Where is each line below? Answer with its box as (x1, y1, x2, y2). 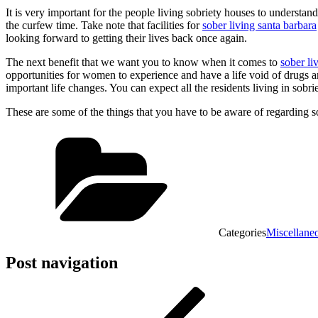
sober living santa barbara (202, 18, 317, 31)
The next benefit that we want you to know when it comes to (6, 55, 280, 68)
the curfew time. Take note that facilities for (6, 18, 202, 31)
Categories (219, 226, 266, 238)
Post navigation (6, 253, 118, 272)
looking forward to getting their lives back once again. (6, 31, 247, 44)
